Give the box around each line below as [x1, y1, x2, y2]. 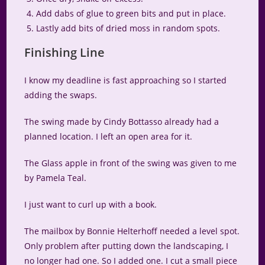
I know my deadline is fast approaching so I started [24, 75, 227, 86]
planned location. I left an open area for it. [24, 131, 193, 143]
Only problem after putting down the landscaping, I [24, 240, 229, 252]
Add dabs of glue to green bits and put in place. [36, 8, 227, 20]
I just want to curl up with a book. [24, 199, 157, 211]
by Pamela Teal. [24, 172, 87, 184]
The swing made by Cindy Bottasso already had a [24, 116, 219, 128]
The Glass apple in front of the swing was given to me [24, 157, 237, 169]
